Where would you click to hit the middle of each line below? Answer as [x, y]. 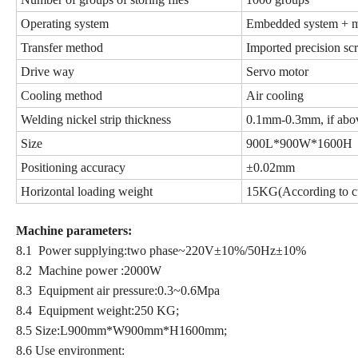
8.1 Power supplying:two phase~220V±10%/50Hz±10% [161, 250]
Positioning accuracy [73, 167]
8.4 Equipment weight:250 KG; [97, 310]
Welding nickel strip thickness [96, 119]
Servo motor [277, 71]
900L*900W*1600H [299, 143]
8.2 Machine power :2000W [89, 270]
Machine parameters [72, 230]
